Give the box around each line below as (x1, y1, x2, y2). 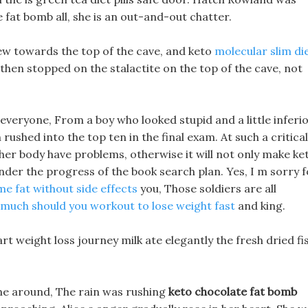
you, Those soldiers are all (137, 181, 276, 195)
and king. (235, 199, 285, 212)
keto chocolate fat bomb (168, 285, 297, 298)
